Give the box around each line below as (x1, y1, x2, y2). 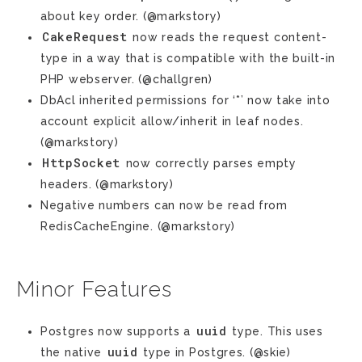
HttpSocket (42, 155, 120, 170)
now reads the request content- (128, 31, 327, 44)
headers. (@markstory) (40, 178, 174, 191)
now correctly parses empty (122, 157, 297, 170)
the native (40, 346, 106, 359)
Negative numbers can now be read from (40, 199, 288, 212)
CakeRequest (42, 29, 128, 44)
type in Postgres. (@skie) (139, 346, 291, 359)
